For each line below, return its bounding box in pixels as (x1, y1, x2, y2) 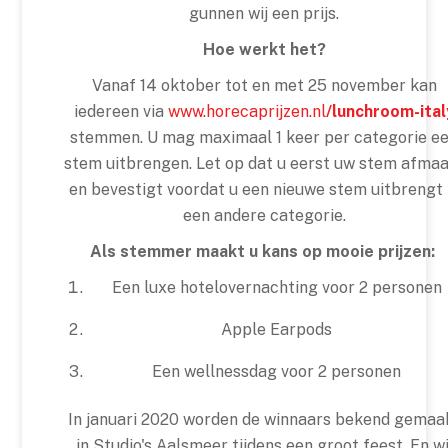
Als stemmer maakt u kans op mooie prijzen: (89, 242, 439, 261)
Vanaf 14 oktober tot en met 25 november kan (91, 76, 437, 95)
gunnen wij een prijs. (189, 4, 339, 23)
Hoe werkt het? (202, 40, 326, 59)
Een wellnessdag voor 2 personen (152, 362, 402, 381)
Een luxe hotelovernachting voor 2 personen (111, 278, 442, 297)
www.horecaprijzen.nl (167, 102, 326, 121)
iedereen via (73, 102, 168, 121)
